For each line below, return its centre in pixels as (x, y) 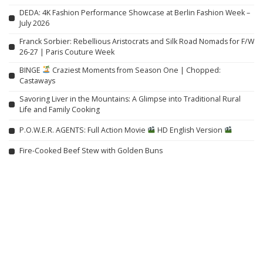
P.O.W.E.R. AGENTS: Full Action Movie (83, 130)
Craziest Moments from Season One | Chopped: (136, 70)
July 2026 (34, 23)
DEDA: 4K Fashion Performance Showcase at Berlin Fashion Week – (135, 12)
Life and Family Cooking (60, 109)
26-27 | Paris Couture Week (67, 52)
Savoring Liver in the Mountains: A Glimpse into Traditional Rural (130, 99)
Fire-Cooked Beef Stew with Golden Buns (91, 151)
